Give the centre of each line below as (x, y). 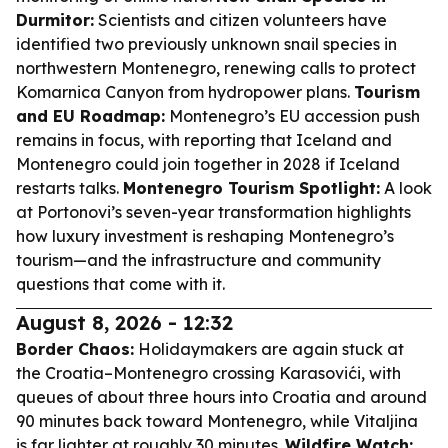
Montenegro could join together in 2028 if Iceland (208, 164)
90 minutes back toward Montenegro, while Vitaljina (217, 421)
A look (406, 188)
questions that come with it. (120, 284)
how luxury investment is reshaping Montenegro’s (205, 236)
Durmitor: (55, 20)
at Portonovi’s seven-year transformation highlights (213, 212)
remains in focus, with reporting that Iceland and (204, 140)
